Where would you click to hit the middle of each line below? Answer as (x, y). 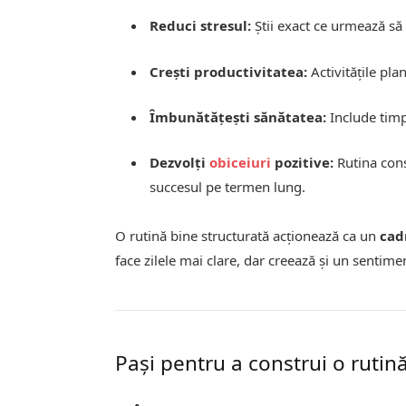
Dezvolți (180, 162)
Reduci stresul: (201, 26)
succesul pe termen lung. (228, 186)
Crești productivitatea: (229, 71)
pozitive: (303, 162)
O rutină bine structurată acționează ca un (248, 235)
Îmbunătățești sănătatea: (238, 116)
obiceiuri (241, 162)
